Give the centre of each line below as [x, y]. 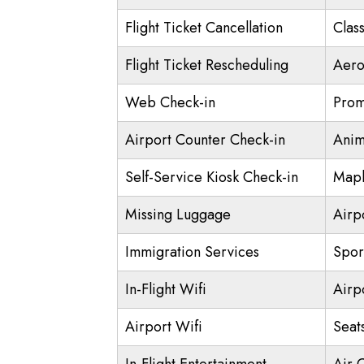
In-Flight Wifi [166, 289]
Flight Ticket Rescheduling [207, 65]
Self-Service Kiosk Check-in [212, 177]
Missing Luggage [178, 214]
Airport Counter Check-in [205, 140]
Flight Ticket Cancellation [204, 28]
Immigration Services [192, 252]
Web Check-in [170, 102]
